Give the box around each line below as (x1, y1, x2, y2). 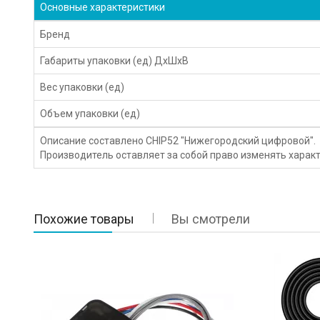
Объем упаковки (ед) (40, 107, 141, 119)
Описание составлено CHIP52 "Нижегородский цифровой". (40, 134, 316, 146)
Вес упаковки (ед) (40, 81, 125, 93)
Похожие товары (34, 211, 135, 226)
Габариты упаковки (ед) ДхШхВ (40, 54, 189, 66)
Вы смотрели (171, 211, 251, 226)
